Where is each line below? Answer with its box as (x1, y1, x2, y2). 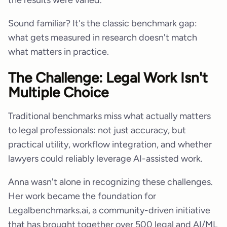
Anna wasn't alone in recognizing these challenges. (8, 176, 213, 188)
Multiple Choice (8, 84, 108, 101)
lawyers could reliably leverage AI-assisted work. (8, 153, 203, 165)
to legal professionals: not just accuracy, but (8, 125, 186, 136)
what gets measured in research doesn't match (8, 31, 197, 43)
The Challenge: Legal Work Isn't (8, 69, 208, 87)
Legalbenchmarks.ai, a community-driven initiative (8, 205, 210, 216)
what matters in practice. (8, 46, 109, 57)
